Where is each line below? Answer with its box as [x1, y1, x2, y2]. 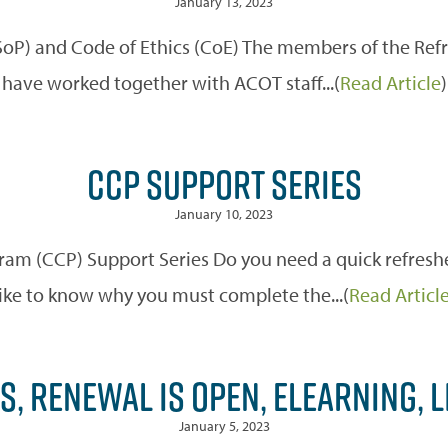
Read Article [339, 69, 441, 95]
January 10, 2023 [175, 204, 273, 223]
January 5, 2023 [178, 416, 270, 435]
